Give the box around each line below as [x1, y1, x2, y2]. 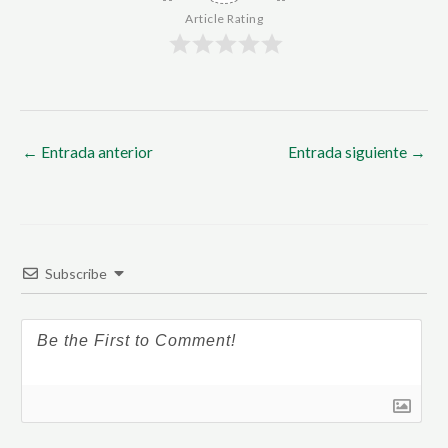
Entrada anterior [38, 143, 153, 162]
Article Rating [185, 10, 263, 26]
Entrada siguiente [288, 143, 410, 162]
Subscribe [45, 265, 107, 283]
